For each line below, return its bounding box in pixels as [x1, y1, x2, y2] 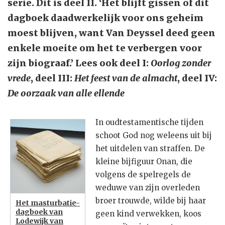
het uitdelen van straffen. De [95, 144, 205, 154]
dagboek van [16, 207, 63, 217]
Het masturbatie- [16, 198, 80, 208]
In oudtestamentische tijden [95, 118, 203, 128]
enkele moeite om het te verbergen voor [8, 42, 202, 54]
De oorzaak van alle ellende [8, 87, 125, 99]
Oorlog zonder [151, 57, 211, 69]
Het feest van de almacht [74, 72, 177, 84]
